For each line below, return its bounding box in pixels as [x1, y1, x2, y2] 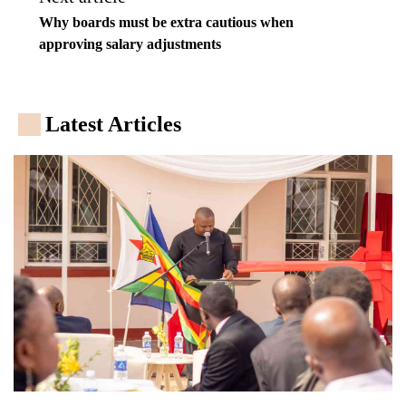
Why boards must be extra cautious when [38, 14, 294, 31]
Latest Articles [45, 111, 181, 136]
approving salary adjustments [38, 36, 221, 53]
